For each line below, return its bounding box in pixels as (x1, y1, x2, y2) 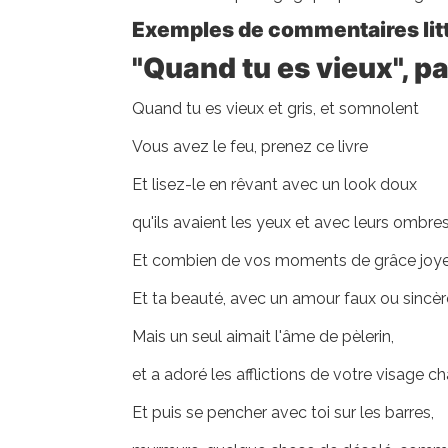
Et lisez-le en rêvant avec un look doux (132, 175, 417, 194)
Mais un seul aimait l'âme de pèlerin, (132, 327, 394, 346)
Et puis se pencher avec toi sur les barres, (132, 403, 434, 422)
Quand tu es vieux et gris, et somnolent (132, 99, 419, 118)
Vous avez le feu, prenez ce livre (132, 137, 368, 156)
